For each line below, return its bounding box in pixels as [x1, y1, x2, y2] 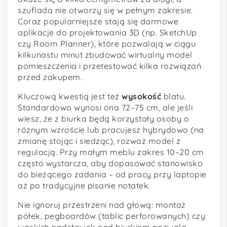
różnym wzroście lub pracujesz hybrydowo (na [18, 125, 204, 135]
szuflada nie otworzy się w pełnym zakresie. [18, 5, 193, 16]
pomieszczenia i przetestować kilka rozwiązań [18, 61, 201, 71]
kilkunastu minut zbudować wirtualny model [18, 50, 193, 60]
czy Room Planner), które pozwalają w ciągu [18, 39, 196, 49]
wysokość [122, 91, 161, 102]
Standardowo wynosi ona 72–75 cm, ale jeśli [18, 102, 193, 113]
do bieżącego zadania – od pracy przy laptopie [18, 169, 207, 180]
